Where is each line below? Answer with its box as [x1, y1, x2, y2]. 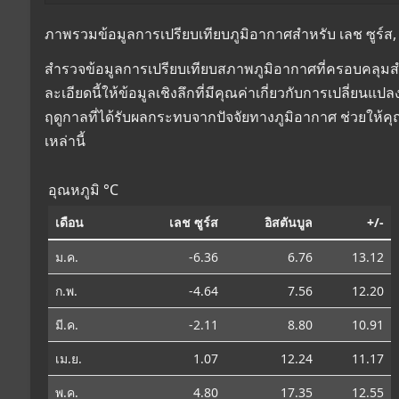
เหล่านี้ [45, 130, 85, 151]
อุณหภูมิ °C [48, 179, 118, 199]
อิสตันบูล [265, 213, 313, 231]
